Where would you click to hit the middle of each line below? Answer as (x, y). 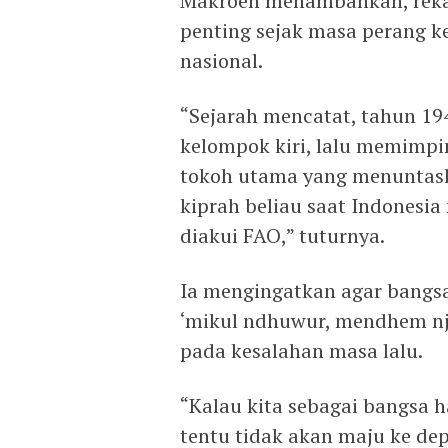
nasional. (221, 60)
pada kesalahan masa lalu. (301, 350)
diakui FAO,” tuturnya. (282, 235)
